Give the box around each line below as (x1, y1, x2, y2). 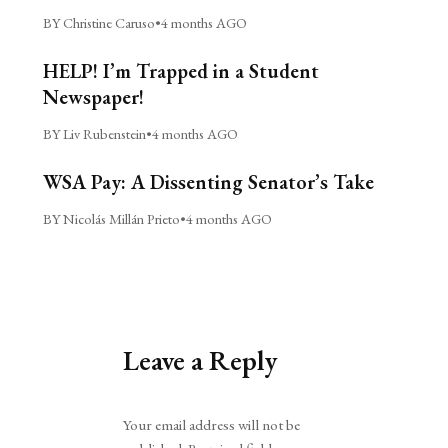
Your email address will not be (123, 415, 301, 436)
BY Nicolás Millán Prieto (42, 208, 180, 228)
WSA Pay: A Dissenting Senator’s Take (42, 168, 374, 195)
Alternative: (123, 399, 190, 418)
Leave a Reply (123, 341, 279, 378)
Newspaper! (42, 83, 144, 110)
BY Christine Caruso (42, 12, 155, 32)
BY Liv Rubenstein (42, 123, 146, 143)
